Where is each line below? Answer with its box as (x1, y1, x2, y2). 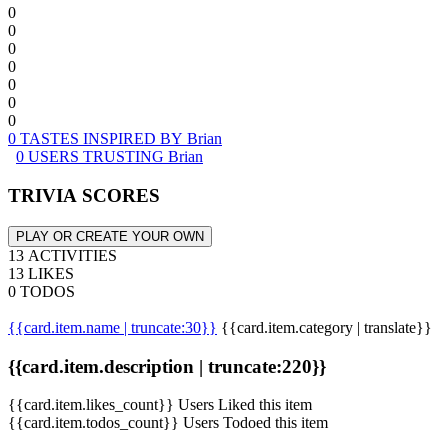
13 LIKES (8, 264, 74, 282)
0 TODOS (8, 282, 75, 300)
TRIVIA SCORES (8, 185, 160, 207)
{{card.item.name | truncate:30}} (8, 318, 217, 336)
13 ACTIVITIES (8, 246, 117, 264)
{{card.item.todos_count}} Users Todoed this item (8, 414, 328, 432)
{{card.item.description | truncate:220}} (8, 355, 326, 377)
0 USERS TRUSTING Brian (16, 148, 203, 166)
